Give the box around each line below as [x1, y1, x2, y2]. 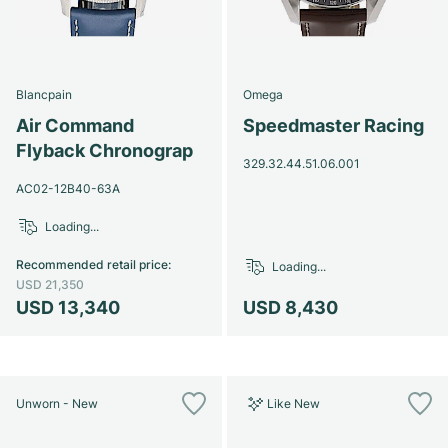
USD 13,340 [16, 296, 120, 318]
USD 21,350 [16, 276, 84, 292]
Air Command [16, 114, 134, 136]
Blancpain [16, 86, 72, 102]
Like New [266, 395, 320, 411]
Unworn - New [16, 395, 98, 411]
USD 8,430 [242, 296, 338, 318]
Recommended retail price [16, 256, 168, 272]
